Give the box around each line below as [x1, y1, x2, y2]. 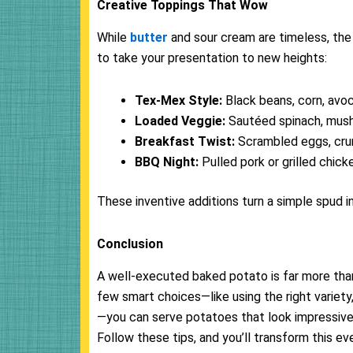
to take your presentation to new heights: [97, 50, 327, 65]
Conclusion [97, 236, 163, 251]
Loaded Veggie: [135, 113, 225, 128]
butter [130, 29, 168, 45]
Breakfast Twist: [135, 133, 235, 149]
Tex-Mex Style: [135, 92, 222, 108]
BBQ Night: [135, 154, 199, 169]
